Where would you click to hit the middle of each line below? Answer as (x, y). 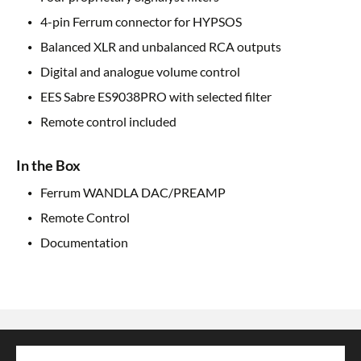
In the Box (48, 166)
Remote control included (108, 122)
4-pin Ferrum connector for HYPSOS (141, 22)
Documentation (84, 243)
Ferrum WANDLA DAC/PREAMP (133, 193)
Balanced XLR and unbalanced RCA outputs (161, 47)
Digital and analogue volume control (140, 72)
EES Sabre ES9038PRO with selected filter (156, 97)
